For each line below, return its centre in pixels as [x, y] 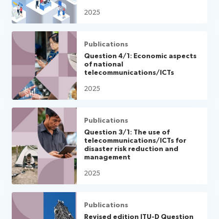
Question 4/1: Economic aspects [141, 56]
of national [104, 64]
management [108, 157]
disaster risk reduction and [131, 149]
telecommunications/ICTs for [135, 141]
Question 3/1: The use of [127, 132]
